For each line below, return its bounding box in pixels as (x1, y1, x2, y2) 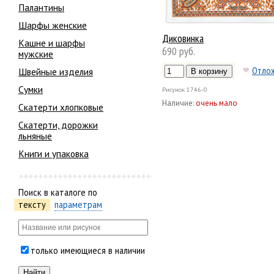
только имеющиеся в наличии (31, 245, 145, 257)
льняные (18, 129, 52, 142)
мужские (18, 48, 53, 61)
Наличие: (162, 98, 194, 109)
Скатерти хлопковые (18, 100, 103, 113)
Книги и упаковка (18, 147, 89, 160)
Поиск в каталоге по (18, 186, 97, 198)
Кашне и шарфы (18, 37, 85, 50)
